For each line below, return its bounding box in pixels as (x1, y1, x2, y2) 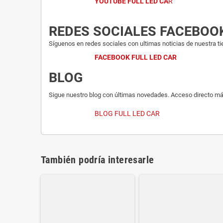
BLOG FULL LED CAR (94, 110, 160, 118)
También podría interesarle (41, 154, 154, 166)
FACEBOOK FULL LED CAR (94, 53, 177, 62)
